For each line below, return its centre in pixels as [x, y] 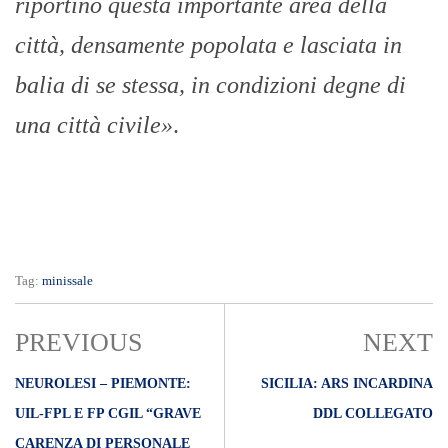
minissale [67, 281]
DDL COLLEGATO [373, 414]
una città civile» [94, 125]
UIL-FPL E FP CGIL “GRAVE [108, 414]
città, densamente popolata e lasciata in [208, 45]
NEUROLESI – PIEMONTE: [103, 384]
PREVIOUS [78, 343]
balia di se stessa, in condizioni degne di [210, 85]
